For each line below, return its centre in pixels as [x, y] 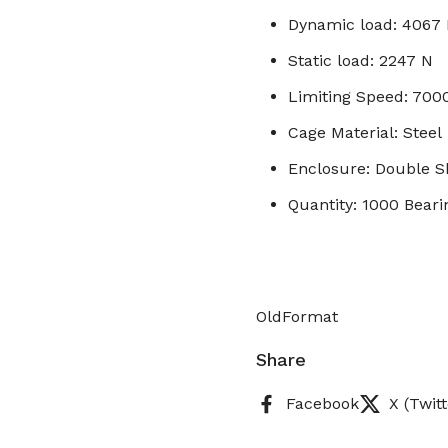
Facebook [322, 403]
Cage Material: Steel [365, 132]
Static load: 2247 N [360, 60]
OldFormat [297, 316]
